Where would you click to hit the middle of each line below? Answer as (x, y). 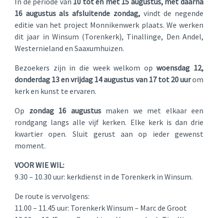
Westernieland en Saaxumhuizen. (69, 48)
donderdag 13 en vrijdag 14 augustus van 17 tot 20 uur (103, 79)
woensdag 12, (180, 68)
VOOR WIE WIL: (39, 165)
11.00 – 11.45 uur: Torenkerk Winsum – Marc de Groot (101, 208)
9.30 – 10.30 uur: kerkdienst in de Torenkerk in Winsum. (104, 177)
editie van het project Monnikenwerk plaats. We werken (109, 25)
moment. (30, 145)
